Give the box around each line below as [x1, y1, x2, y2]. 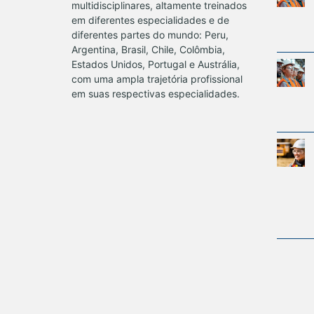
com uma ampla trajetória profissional [71, 73, 243, 85]
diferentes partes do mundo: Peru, [71, 29, 228, 41]
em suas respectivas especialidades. [71, 88, 240, 100]
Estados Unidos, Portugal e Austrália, [71, 58, 240, 70]
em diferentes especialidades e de [71, 14, 229, 26]
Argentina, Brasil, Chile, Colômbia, [71, 43, 225, 55]
